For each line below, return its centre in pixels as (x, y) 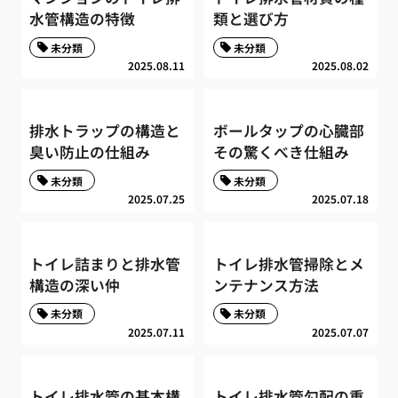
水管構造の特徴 (83, 19)
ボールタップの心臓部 (288, 130)
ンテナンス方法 (266, 285)
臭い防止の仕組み (90, 151)
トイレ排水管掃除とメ (288, 263)
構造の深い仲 (75, 285)
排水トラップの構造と (105, 130)
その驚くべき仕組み (281, 151)
